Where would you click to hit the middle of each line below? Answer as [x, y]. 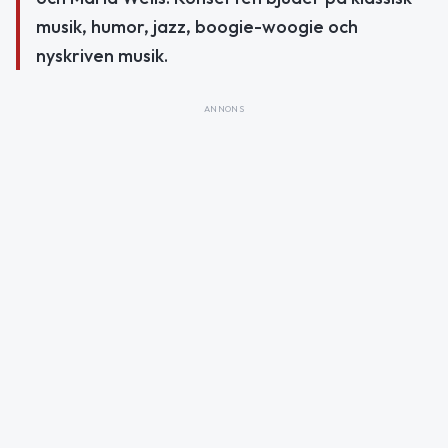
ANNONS [224, 108]
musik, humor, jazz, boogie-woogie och [197, 26]
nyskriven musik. [102, 55]
